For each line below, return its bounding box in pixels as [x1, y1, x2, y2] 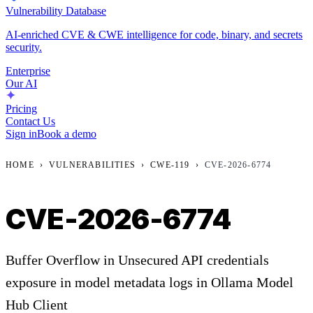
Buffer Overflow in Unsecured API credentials [6, 252, 269, 268]
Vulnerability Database [6, 4, 106, 17]
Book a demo [37, 127, 96, 140]
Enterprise [6, 64, 50, 77]
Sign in [6, 127, 37, 140]
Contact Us [6, 115, 55, 127]
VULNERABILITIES [49, 159, 136, 170]
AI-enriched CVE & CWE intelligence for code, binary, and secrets [6, 28, 303, 41]
